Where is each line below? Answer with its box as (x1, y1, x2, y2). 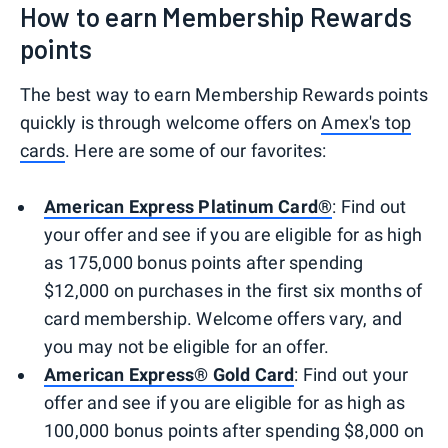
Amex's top (321, 111, 412, 133)
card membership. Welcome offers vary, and (44, 307, 403, 329)
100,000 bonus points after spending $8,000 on (44, 419, 425, 441)
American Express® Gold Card (44, 363, 295, 385)
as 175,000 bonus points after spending (44, 251, 364, 273)
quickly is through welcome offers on (20, 111, 322, 133)
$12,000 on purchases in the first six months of (44, 279, 423, 301)
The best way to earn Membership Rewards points (20, 83, 429, 105)
